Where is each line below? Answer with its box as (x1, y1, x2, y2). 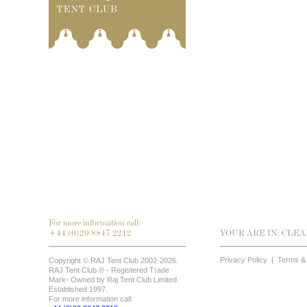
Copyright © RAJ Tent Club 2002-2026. (49, 256, 178, 265)
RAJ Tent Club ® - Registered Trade (49, 266, 169, 274)
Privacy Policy (220, 256, 267, 264)
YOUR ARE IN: (220, 228, 282, 238)
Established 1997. (49, 285, 108, 293)
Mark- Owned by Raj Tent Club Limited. (49, 275, 179, 284)
